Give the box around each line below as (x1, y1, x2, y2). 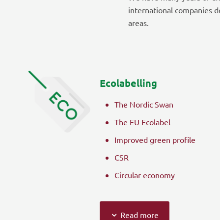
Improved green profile (114, 134, 195, 144)
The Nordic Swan (114, 99, 173, 109)
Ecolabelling (99, 76, 157, 89)
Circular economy (114, 169, 175, 180)
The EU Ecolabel (114, 116, 170, 127)
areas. (128, 17, 149, 27)
